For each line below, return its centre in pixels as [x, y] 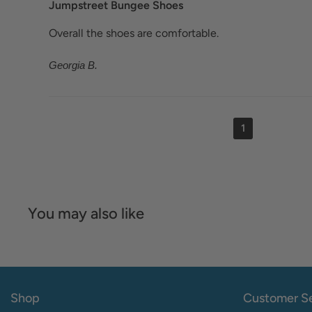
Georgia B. [73, 65]
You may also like [86, 213]
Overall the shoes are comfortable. [134, 33]
